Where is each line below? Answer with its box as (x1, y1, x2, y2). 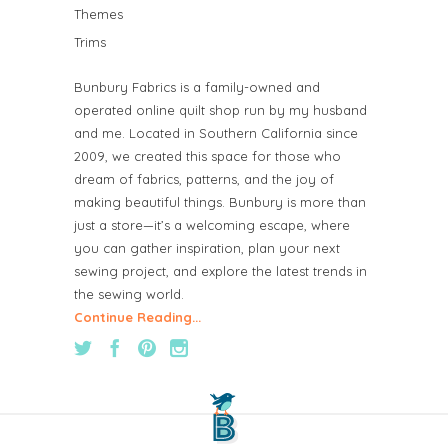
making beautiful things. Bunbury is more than (74, 194, 366, 211)
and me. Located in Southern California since (74, 125, 358, 142)
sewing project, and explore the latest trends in (74, 263, 367, 280)
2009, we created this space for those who (74, 148, 341, 165)
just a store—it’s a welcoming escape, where (74, 217, 350, 234)
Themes (74, 6, 123, 23)
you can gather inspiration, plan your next (74, 240, 340, 257)
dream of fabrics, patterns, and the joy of (74, 171, 334, 188)
